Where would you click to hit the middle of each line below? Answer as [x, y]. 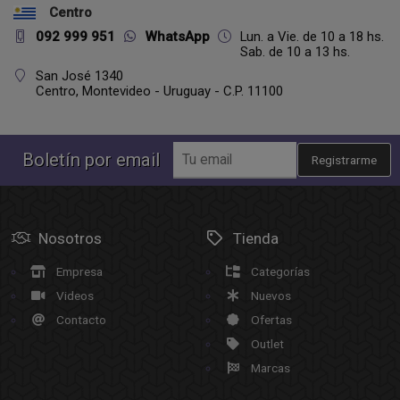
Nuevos [271, 296]
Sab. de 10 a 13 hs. [295, 52]
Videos [75, 296]
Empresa [79, 271]
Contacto [81, 320]
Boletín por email [91, 160]
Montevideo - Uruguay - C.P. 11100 [183, 91]
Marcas [270, 368]
